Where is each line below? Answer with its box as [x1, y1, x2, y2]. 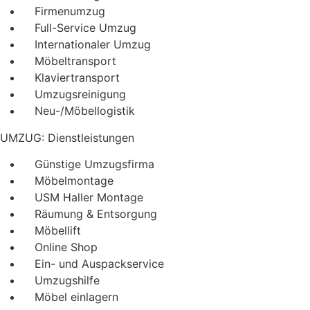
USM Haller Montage [35, 190, 143, 205]
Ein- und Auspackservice [35, 257, 164, 271]
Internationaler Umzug [35, 37, 151, 51]
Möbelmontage [35, 174, 113, 188]
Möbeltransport [35, 53, 116, 68]
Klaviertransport [35, 70, 120, 84]
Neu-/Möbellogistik [35, 103, 135, 118]
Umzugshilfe [35, 273, 100, 288]
